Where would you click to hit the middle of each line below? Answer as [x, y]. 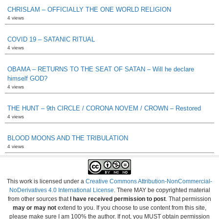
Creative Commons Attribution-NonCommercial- [149, 181]
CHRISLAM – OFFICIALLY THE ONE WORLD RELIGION [89, 9]
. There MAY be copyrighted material [162, 190]
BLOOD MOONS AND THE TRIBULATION [68, 138]
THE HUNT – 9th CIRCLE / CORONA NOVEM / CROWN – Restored [104, 108]
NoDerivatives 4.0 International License [61, 190]
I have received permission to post [117, 199]
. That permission [188, 199]
